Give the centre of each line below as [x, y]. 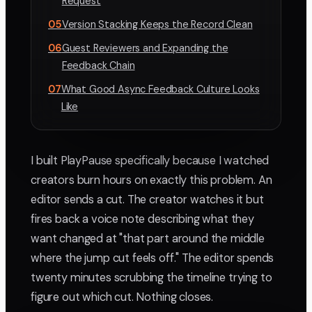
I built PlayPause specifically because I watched [150, 161]
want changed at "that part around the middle [148, 239]
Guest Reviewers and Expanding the [145, 48]
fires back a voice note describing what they [142, 219]
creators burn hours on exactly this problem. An [151, 180]
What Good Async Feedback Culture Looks [160, 89]
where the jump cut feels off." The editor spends [153, 258]
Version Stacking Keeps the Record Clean [157, 25]
